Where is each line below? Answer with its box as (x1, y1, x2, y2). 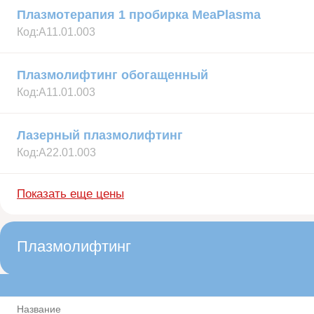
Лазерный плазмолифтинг (17, 128, 183, 142)
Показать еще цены (17, 187, 124, 201)
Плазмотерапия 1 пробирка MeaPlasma (17, 7, 261, 22)
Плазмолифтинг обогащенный (17, 67, 208, 82)
